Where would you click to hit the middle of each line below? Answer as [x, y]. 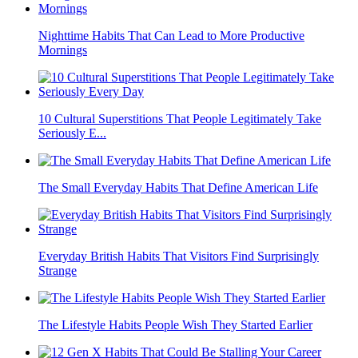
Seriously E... [72, 133]
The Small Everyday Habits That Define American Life [178, 188]
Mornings [63, 50]
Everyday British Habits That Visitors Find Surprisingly [179, 257]
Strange [58, 271]
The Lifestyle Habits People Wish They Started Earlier [175, 325]
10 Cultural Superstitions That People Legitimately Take [180, 119]
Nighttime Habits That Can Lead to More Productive [171, 36]
